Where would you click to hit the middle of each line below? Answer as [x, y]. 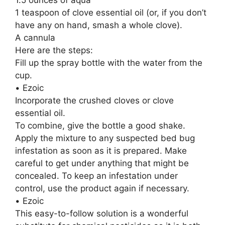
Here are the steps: [54, 50]
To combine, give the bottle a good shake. [100, 125]
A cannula [35, 37]
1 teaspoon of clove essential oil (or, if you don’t [111, 12]
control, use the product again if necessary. [102, 188]
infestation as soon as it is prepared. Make [101, 150]
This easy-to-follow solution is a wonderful [102, 213]
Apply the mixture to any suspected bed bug [105, 138]
